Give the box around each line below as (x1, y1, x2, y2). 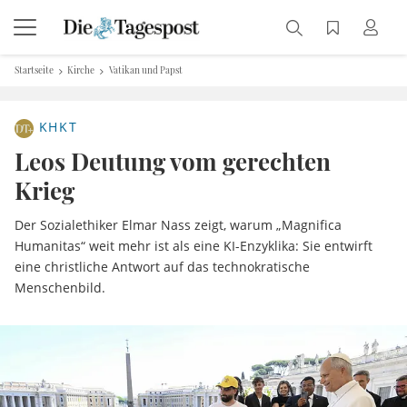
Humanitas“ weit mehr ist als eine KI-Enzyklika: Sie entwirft (15, 237, 372, 254)
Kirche (67, 64, 95, 76)
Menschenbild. (15, 279, 105, 296)
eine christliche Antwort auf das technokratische (15, 258, 310, 275)
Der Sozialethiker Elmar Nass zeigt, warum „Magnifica (15, 216, 342, 233)
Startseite (15, 64, 54, 76)
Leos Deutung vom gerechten (15, 145, 331, 177)
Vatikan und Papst (108, 64, 183, 76)
